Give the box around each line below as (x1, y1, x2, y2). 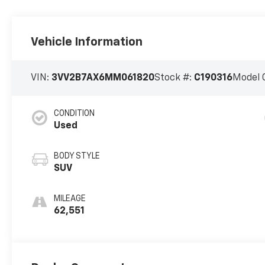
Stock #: (154, 73, 195, 83)
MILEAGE (54, 194, 86, 203)
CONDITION (54, 109, 95, 118)
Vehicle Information (31, 35, 143, 48)
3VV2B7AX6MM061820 (51, 73, 155, 83)
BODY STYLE (54, 151, 101, 160)
